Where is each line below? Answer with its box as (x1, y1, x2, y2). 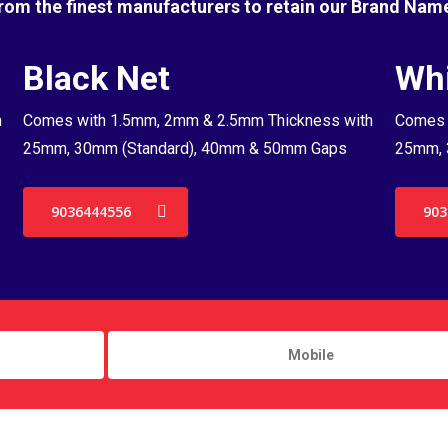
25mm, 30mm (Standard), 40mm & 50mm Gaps (23, 139, 348, 158)
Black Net (23, 58, 171, 98)
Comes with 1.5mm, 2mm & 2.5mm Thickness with (23, 111, 374, 130)
